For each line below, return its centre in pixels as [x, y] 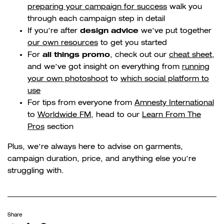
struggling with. [36, 170]
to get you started [132, 42]
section [59, 126]
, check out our [139, 54]
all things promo [76, 54]
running [196, 66]
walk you [184, 6]
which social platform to [165, 78]
